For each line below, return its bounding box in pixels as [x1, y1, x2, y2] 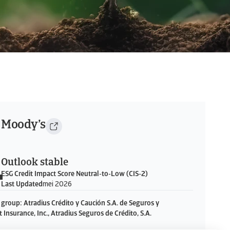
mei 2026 [43, 181, 72, 188]
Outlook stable [1, 158, 68, 168]
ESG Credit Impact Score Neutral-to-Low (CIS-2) [1, 170, 148, 178]
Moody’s [1, 119, 46, 131]
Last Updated [1, 181, 43, 188]
